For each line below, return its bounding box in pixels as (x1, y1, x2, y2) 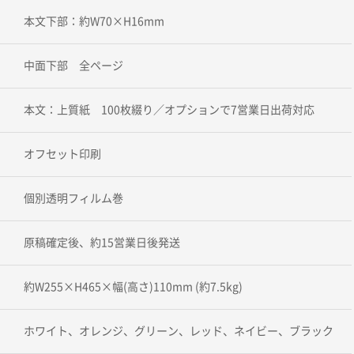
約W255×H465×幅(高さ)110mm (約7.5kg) (23, 281, 243, 292)
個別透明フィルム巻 (23, 192, 123, 204)
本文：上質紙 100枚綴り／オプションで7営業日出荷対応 (23, 104, 314, 115)
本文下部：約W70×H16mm (23, 15, 164, 27)
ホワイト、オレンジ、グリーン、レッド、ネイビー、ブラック (23, 325, 333, 337)
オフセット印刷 (23, 148, 101, 160)
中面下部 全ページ (23, 59, 123, 71)
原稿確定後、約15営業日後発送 (23, 236, 180, 248)
